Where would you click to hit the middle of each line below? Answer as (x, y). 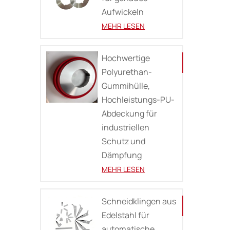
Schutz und (124, 141)
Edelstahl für (126, 215)
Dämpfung (122, 155)
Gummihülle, (126, 86)
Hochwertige (126, 58)
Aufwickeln (123, 12)
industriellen (126, 128)
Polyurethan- (127, 72)
